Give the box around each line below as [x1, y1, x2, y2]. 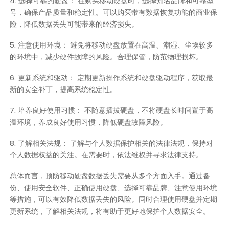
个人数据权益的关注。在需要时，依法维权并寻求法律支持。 [10, 149, 203, 160]
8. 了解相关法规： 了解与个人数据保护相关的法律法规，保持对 [10, 138, 214, 148]
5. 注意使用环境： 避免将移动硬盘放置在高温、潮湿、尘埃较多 [10, 40, 214, 51]
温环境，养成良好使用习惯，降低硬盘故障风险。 [10, 117, 168, 127]
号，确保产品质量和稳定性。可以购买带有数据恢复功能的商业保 [10, 7, 218, 18]
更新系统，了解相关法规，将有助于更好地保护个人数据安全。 [10, 205, 211, 216]
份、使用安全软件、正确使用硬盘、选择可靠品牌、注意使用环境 [10, 182, 218, 193]
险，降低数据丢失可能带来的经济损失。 [10, 19, 139, 30]
